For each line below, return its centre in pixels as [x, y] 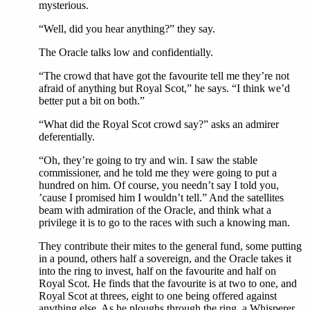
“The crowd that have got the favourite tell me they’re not [164, 76]
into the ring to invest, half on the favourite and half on [157, 271]
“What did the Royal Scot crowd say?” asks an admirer [159, 125]
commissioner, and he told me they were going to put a [158, 173]
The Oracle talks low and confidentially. [126, 53]
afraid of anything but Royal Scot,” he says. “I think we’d [164, 89]
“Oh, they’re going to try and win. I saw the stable [148, 161]
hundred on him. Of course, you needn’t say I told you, [159, 185]
